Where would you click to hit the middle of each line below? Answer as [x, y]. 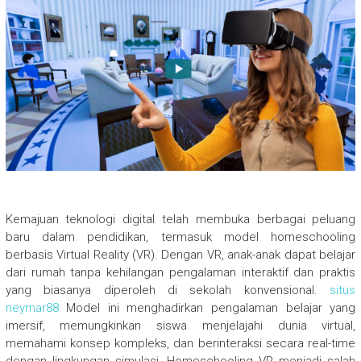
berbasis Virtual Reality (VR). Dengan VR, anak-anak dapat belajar [180, 254]
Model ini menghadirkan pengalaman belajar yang [207, 307]
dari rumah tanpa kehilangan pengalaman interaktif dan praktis [180, 272]
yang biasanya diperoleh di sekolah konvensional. [168, 290]
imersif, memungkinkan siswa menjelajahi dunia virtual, [180, 325]
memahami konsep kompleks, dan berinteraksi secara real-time [180, 343]
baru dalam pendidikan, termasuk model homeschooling [180, 237]
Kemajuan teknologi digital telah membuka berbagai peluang [180, 219]
